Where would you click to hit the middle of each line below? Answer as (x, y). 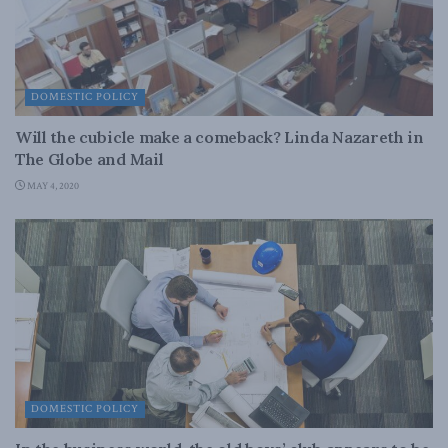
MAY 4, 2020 (52, 186)
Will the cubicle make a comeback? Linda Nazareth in (219, 137)
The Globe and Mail (89, 159)
